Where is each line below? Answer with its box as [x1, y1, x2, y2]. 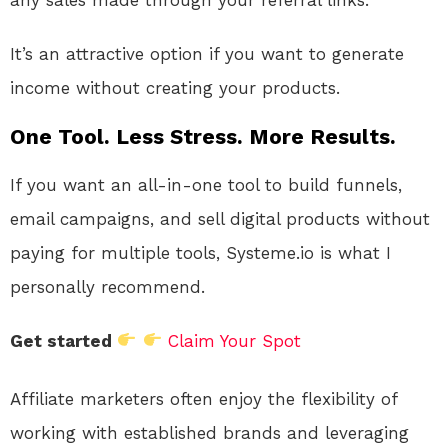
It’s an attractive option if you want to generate [10, 43, 404, 64]
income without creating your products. [10, 77, 340, 98]
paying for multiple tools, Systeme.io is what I [10, 242, 391, 263]
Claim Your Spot [167, 330, 301, 351]
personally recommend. [10, 276, 205, 297]
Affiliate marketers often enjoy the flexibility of [10, 388, 397, 409]
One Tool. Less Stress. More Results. [10, 123, 396, 149]
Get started [10, 330, 117, 351]
